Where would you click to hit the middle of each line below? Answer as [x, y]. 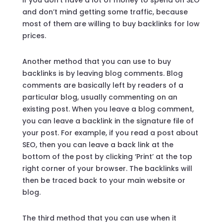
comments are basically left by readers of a [103, 85]
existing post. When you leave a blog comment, [108, 109]
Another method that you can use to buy [96, 61]
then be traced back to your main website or [104, 180]
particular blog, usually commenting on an [100, 97]
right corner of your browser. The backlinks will [107, 168]
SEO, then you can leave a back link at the [98, 144]
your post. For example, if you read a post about [110, 133]
